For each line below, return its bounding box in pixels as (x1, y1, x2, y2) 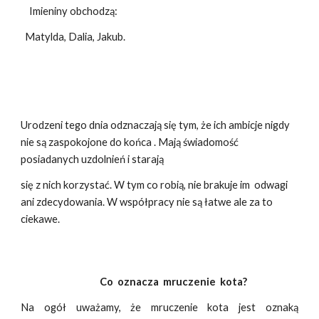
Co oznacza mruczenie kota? (21, 276, 248, 288)
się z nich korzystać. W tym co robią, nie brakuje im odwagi (21, 179, 288, 191)
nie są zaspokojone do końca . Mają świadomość (21, 136, 239, 148)
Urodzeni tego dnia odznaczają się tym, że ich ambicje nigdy (21, 119, 291, 131)
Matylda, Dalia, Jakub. (21, 31, 126, 43)
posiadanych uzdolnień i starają (21, 153, 164, 165)
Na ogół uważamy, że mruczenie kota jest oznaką (21, 301, 298, 313)
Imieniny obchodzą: (21, 5, 118, 17)
